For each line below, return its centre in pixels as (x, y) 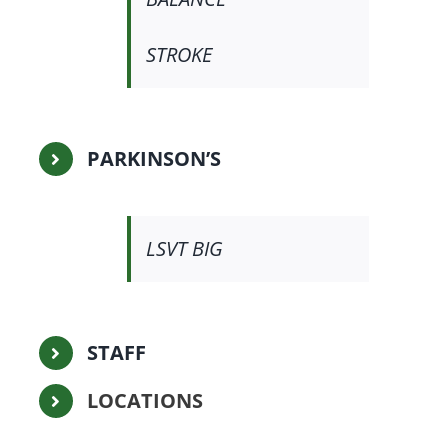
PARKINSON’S (153, 159)
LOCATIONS (144, 401)
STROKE (178, 55)
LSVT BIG (184, 249)
